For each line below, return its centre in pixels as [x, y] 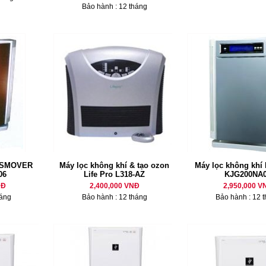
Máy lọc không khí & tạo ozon [114, 165]
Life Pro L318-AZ [114, 174]
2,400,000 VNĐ [114, 186]
